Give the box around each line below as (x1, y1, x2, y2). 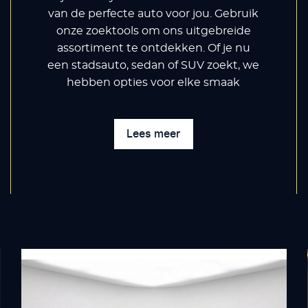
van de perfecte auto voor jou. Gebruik (48, 8, 259, 19)
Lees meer (126, 125, 181, 142)
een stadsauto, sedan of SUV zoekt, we (47, 59, 260, 71)
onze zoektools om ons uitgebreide (56, 25, 251, 36)
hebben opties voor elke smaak (67, 76, 241, 88)
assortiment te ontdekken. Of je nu (56, 42, 250, 54)
